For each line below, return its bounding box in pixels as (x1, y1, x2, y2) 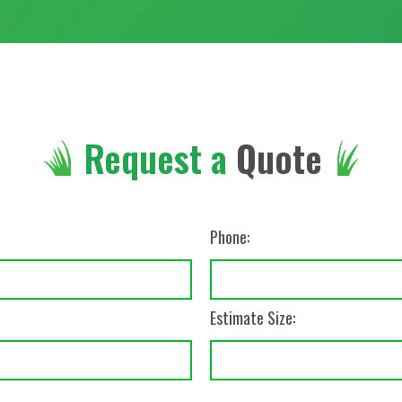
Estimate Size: (210, 306, 295, 329)
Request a (84, 131, 227, 185)
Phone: (210, 225, 249, 249)
